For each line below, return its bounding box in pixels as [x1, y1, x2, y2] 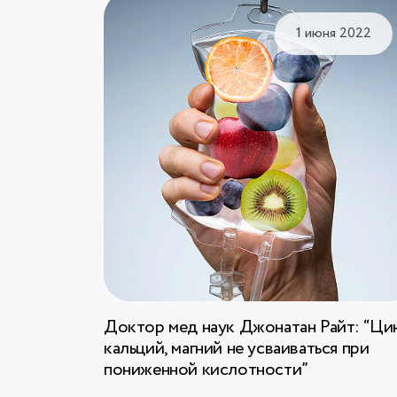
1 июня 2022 [296, 23, 371, 43]
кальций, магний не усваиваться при [104, 336, 370, 362]
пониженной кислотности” [104, 357, 308, 383]
